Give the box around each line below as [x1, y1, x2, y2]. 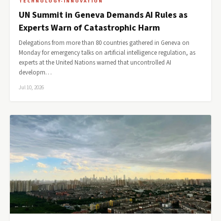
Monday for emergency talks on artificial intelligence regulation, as [19, 48, 195, 57]
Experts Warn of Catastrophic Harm [19, 22, 160, 34]
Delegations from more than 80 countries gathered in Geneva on [19, 38, 189, 47]
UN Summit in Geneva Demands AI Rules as [19, 9, 187, 21]
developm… [19, 68, 52, 77]
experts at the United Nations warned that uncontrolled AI [19, 58, 171, 67]
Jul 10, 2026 [19, 84, 44, 91]
